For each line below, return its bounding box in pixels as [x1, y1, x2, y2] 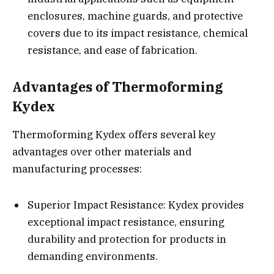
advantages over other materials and [12, 145, 191, 159]
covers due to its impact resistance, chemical [28, 26, 248, 40]
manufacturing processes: [12, 162, 142, 176]
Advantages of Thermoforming [12, 78, 223, 96]
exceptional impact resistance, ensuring [28, 215, 224, 229]
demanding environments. [28, 250, 158, 264]
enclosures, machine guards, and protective [28, 9, 243, 23]
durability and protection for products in [28, 232, 226, 246]
